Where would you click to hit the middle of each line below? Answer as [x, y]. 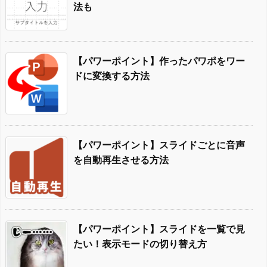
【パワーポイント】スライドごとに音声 [159, 145]
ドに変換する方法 [111, 75]
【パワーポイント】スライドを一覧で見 [159, 229]
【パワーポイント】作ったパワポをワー [159, 60]
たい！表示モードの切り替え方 [140, 243]
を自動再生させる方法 [121, 159]
